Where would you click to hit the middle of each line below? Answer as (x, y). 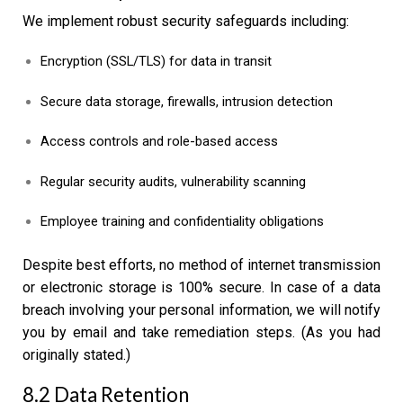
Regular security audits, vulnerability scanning (173, 181)
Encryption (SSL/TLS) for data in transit (156, 62)
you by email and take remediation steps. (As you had (201, 333)
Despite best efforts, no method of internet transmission (201, 265)
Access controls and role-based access (159, 142)
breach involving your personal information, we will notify (201, 310)
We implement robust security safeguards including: (186, 22)
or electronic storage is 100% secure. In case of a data (201, 288)
